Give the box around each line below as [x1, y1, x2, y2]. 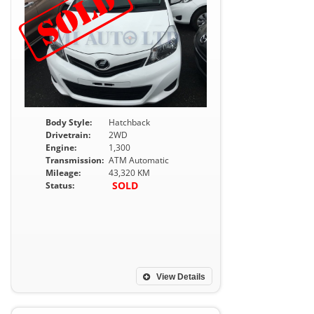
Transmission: [46, 154, 104, 166]
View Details [154, 272, 205, 282]
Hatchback [109, 116, 150, 128]
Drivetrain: [46, 129, 90, 141]
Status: [46, 179, 74, 191]
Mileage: [46, 167, 81, 179]
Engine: [46, 142, 76, 153]
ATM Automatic [109, 154, 169, 166]
